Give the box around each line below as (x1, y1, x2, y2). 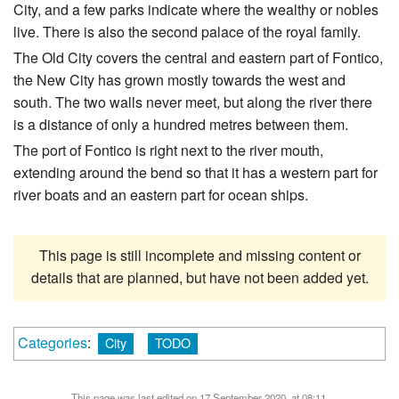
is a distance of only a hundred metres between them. (13, 114, 348, 135)
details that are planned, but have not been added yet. (30, 267, 369, 289)
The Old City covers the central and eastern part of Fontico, (13, 47, 383, 69)
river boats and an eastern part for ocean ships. (13, 184, 308, 206)
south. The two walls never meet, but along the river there (13, 92, 372, 113)
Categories (18, 332, 87, 354)
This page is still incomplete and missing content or (38, 245, 361, 266)
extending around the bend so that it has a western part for (13, 162, 378, 183)
